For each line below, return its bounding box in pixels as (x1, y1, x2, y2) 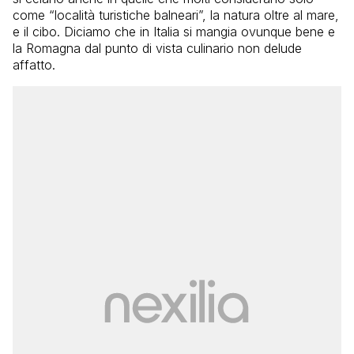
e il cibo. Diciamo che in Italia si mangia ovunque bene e (13, 23, 335, 40)
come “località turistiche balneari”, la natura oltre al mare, (13, 6, 339, 23)
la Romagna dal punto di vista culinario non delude (13, 40, 302, 56)
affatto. (13, 56, 55, 73)
